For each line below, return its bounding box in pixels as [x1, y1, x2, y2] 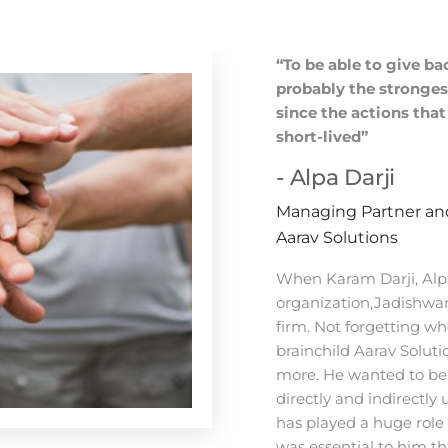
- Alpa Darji [276, 164, 395, 191]
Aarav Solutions [276, 228, 398, 247]
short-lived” [276, 127, 368, 146]
